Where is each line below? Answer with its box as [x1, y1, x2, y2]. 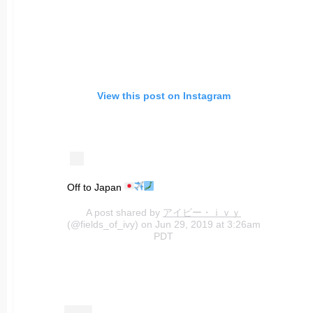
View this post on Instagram [96, 89, 231, 101]
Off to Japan [67, 181, 124, 193]
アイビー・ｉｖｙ [163, 206, 241, 218]
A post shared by [86, 206, 163, 218]
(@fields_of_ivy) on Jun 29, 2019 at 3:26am [66, 218, 261, 230]
